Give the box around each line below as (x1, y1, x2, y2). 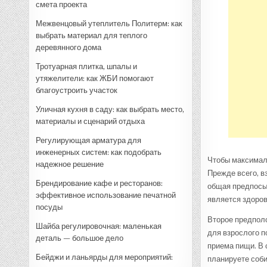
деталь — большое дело (36, 233, 124, 243)
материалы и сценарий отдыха (36, 116, 145, 126)
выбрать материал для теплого (36, 30, 148, 40)
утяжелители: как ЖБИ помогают (36, 73, 154, 83)
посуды (36, 202, 63, 212)
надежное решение (36, 159, 104, 169)
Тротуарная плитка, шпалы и (36, 61, 138, 71)
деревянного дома (36, 42, 102, 52)
